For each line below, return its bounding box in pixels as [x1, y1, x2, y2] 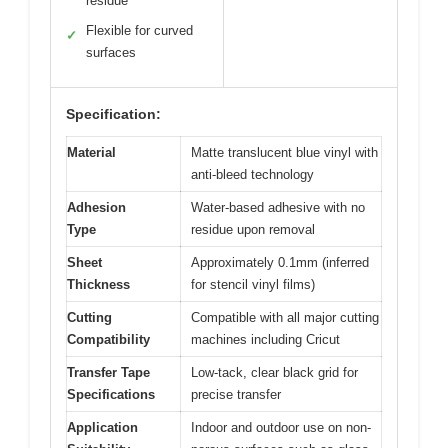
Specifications [67, 387, 155, 403]
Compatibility [67, 332, 150, 348]
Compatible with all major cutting [191, 310, 379, 326]
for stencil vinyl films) [191, 277, 315, 293]
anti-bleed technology [191, 167, 314, 183]
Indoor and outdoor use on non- [191, 420, 371, 436]
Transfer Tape [67, 365, 150, 381]
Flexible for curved [86, 23, 193, 39]
